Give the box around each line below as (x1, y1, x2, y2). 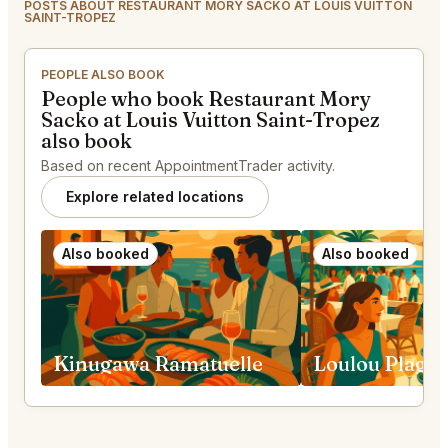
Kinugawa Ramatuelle (53, 351, 263, 377)
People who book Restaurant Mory (41, 86, 371, 112)
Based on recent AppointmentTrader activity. (41, 157, 335, 175)
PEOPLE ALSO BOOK (41, 67, 165, 83)
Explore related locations (66, 188, 244, 206)
